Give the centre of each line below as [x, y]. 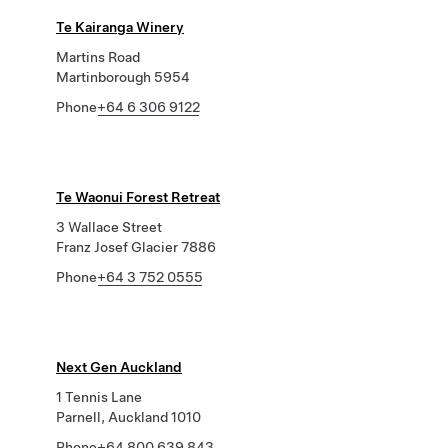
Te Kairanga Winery [120, 27]
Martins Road [98, 57]
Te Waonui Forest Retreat [138, 197]
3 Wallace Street [109, 227]
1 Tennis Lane [99, 397]
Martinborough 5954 [123, 77]
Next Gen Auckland [119, 367]
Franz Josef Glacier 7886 [136, 247]
